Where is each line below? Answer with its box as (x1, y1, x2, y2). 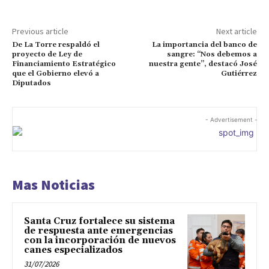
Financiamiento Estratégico (12, 59, 116, 68)
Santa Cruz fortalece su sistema (24, 215, 175, 227)
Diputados (12, 78, 51, 88)
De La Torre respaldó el (12, 40, 100, 49)
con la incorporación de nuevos (24, 234, 176, 246)
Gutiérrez (220, 68, 257, 78)
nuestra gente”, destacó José (148, 59, 257, 68)
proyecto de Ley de (12, 49, 82, 59)
